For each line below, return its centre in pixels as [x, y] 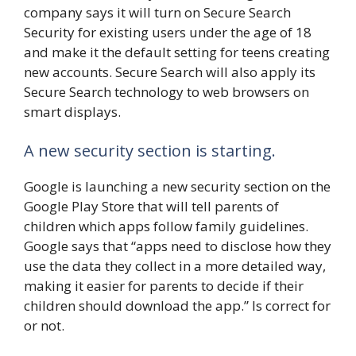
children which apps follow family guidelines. [166, 226]
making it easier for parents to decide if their [164, 286]
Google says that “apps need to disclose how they [178, 246]
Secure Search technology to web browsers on [166, 91]
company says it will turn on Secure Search [157, 12]
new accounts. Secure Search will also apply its [170, 72]
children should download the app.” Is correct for [177, 306]
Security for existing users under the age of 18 [168, 32]
